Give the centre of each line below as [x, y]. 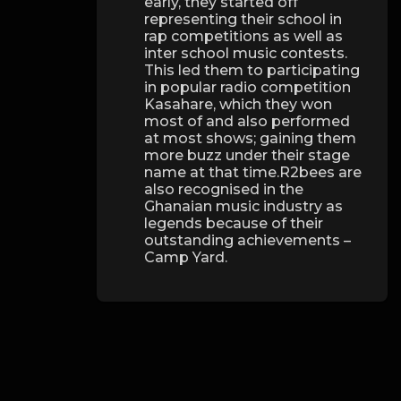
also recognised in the [224, 190]
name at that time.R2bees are [253, 173]
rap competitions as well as [244, 37]
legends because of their [234, 224]
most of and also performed [247, 122]
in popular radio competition [248, 88]
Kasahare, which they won [239, 105]
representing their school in [243, 20]
